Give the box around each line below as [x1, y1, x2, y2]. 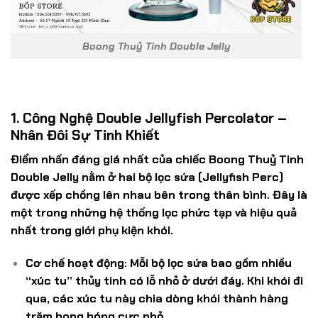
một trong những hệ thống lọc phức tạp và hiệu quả [11, 205, 297, 221]
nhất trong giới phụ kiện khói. [11, 223, 173, 238]
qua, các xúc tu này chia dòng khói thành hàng [25, 291, 288, 307]
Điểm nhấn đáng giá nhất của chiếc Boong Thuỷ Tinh [11, 152, 304, 168]
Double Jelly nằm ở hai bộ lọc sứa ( [11, 170, 202, 185]
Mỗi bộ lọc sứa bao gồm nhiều [126, 256, 292, 271]
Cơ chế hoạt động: [25, 256, 127, 271]
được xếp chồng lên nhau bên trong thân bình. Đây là [11, 187, 307, 203]
